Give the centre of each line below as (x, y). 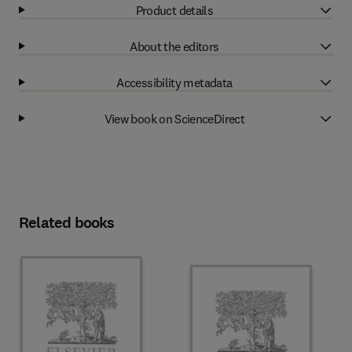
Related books (67, 223)
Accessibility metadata (174, 82)
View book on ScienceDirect (174, 118)
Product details (174, 10)
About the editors (174, 46)
